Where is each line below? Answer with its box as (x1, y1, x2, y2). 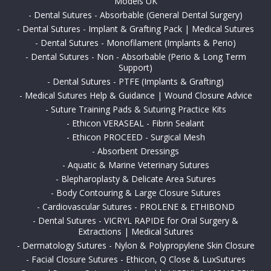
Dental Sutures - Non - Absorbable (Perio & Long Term (30, 51, 246, 63)
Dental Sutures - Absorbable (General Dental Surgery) (34, 9, 243, 21)
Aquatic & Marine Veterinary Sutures (67, 159, 209, 171)
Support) (119, 62, 152, 74)
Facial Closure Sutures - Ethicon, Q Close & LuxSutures (31, 253, 246, 266)
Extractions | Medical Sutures (77, 226, 194, 238)
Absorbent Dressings (97, 145, 179, 157)
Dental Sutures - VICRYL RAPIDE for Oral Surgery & (38, 215, 238, 227)
